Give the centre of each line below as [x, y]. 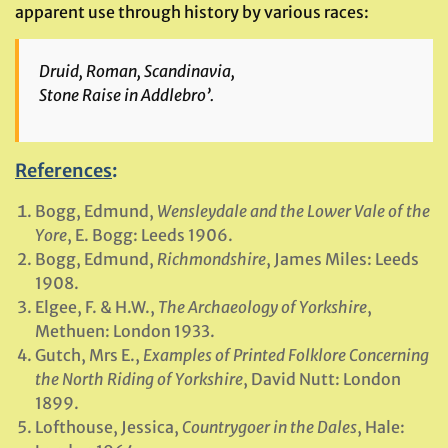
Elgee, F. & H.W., [96, 307]
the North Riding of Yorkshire [139, 379]
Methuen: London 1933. [125, 331]
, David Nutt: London [322, 379]
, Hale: [381, 427]
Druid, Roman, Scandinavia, [137, 71]
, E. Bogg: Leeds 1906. [150, 235]
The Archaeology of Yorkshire [262, 307]
